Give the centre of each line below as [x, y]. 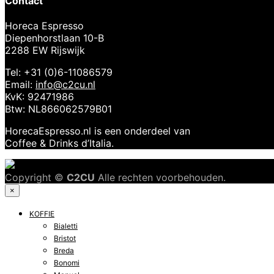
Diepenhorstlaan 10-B [54, 38]
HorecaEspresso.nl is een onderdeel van [98, 131]
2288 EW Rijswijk [45, 50]
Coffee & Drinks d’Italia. [59, 143]
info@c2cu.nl [65, 85]
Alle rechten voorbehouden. [160, 178]
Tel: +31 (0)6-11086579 [59, 72]
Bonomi [67, 263]
